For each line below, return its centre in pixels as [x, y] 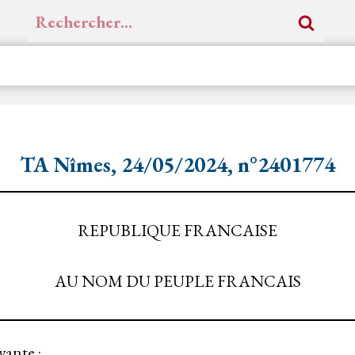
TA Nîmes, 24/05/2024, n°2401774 [177, 164]
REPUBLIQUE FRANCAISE [177, 231]
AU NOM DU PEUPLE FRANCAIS [177, 281]
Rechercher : [67, 15]
